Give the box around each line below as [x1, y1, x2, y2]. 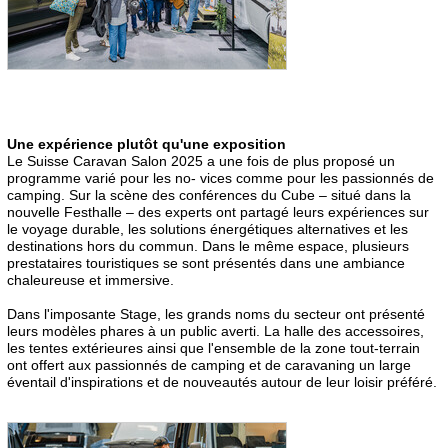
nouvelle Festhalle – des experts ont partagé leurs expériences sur [7, 203, 429, 220]
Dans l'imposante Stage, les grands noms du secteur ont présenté [7, 305, 425, 322]
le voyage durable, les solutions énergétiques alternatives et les [7, 220, 408, 237]
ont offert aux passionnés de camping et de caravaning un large [7, 356, 411, 373]
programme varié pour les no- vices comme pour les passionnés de [7, 169, 434, 186]
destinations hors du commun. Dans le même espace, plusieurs [7, 237, 409, 254]
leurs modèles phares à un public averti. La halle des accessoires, [7, 322, 424, 339]
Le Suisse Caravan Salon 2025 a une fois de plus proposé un [7, 152, 395, 169]
